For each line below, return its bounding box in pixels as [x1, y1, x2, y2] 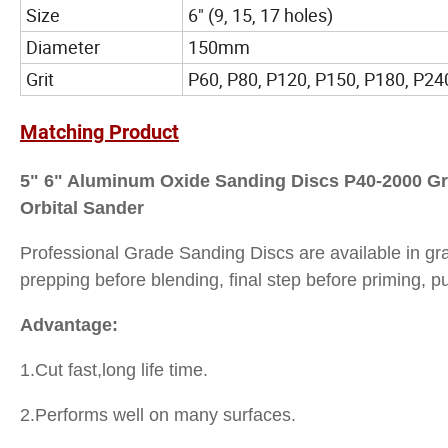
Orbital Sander [20, 197, 144, 218]
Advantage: [20, 314, 118, 335]
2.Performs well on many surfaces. [20, 404, 296, 425]
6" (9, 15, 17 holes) [188, 2, 333, 27]
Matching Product [20, 119, 179, 144]
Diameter [26, 34, 100, 59]
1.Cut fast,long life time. [20, 359, 208, 380]
